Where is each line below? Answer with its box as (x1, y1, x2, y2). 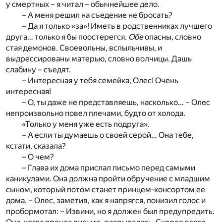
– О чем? (22, 152, 54, 162)
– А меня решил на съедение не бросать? (22, 10, 172, 20)
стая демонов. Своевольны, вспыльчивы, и (6, 43, 162, 53)
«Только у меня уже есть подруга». (22, 119, 150, 129)
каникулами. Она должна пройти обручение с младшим (6, 173, 210, 183)
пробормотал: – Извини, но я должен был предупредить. (6, 206, 215, 216)
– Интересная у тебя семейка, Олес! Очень (22, 75, 178, 85)
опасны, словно (143, 32, 201, 42)
